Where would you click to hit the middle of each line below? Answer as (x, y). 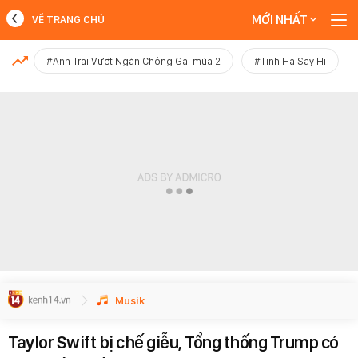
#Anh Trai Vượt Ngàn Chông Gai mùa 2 (133, 61)
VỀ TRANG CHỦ (68, 20)
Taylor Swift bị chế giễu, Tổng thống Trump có (173, 342)
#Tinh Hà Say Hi (290, 61)
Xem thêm (179, 99)
